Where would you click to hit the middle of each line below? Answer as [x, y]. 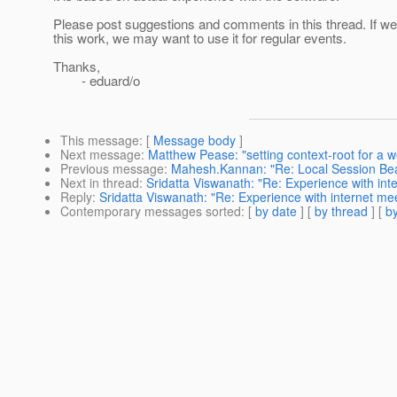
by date [276, 211]
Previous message [112, 169]
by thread [341, 211]
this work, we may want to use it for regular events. [200, 38]
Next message [101, 155]
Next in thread [100, 183]
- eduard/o [97, 81]
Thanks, [77, 66]
